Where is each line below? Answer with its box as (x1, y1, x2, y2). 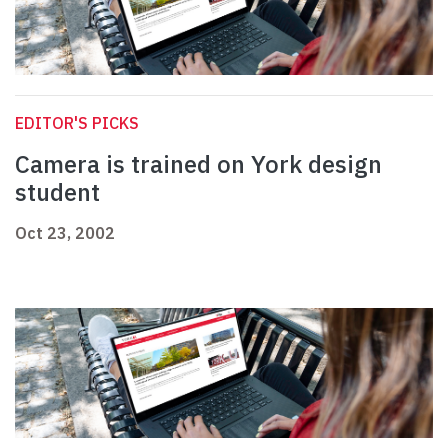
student (15, 176, 100, 209)
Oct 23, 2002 (15, 223, 115, 244)
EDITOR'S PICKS (15, 113, 139, 134)
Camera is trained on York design (15, 148, 382, 181)
